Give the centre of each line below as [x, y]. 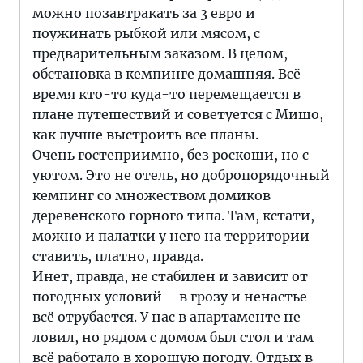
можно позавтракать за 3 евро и [144, 13]
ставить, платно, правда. [118, 256]
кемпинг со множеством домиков [152, 195]
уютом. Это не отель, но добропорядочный [181, 175]
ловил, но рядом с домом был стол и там [173, 337]
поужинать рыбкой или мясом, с [146, 33]
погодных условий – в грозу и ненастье [170, 297]
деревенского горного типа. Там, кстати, [173, 216]
